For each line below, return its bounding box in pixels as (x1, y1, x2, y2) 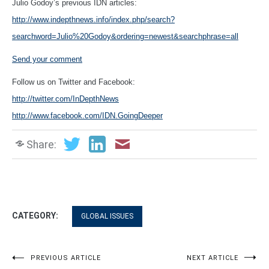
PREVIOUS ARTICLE (31, 254, 101, 262)
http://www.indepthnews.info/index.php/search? (12, 14, 175, 24)
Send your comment (12, 54, 82, 64)
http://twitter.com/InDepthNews (12, 94, 119, 103)
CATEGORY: (12, 211, 60, 221)
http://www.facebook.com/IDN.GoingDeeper (12, 110, 163, 120)
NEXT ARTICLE (187, 254, 238, 262)
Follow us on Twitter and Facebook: (12, 77, 135, 86)
